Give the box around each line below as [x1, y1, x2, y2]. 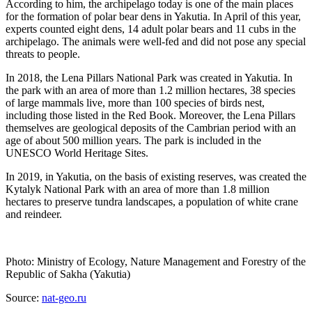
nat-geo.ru [42, 291, 86, 304]
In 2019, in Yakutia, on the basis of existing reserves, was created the [6, 170, 306, 182]
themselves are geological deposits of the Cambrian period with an [6, 121, 296, 134]
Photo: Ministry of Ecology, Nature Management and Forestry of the [6, 255, 306, 267]
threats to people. [6, 47, 83, 60]
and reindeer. [6, 208, 62, 220]
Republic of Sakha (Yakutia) [6, 267, 133, 280]
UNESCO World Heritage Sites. [6, 146, 148, 159]
